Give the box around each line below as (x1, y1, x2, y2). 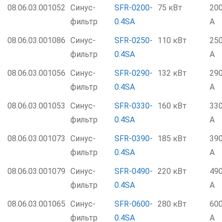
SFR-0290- (114, 68, 153, 78)
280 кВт (158, 199, 187, 209)
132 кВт (158, 68, 187, 78)
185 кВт (158, 134, 187, 143)
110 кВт (158, 36, 187, 45)
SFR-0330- (114, 101, 153, 111)
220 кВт (158, 166, 187, 176)
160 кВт (158, 101, 187, 111)
